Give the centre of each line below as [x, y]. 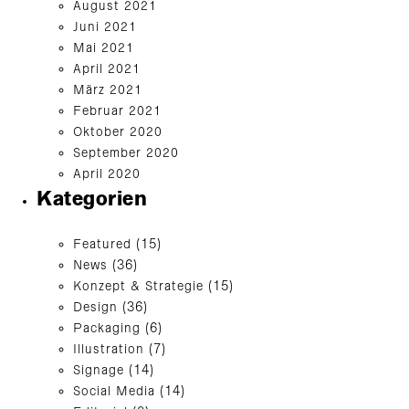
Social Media [114, 392]
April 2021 [107, 69]
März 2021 [108, 90]
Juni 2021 [105, 27]
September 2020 [126, 153]
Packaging [107, 329]
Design [95, 308]
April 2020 [107, 174]
